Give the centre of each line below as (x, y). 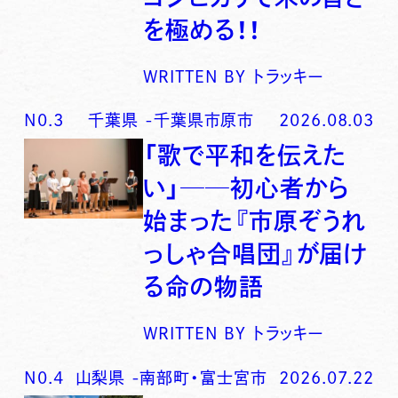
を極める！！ (202, 29)
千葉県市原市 (204, 120)
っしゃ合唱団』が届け (256, 253)
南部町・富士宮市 (203, 377)
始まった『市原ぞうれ (255, 220)
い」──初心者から (247, 187)
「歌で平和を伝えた (245, 155)
